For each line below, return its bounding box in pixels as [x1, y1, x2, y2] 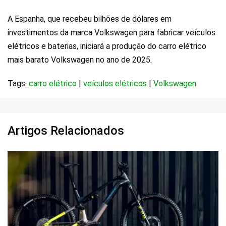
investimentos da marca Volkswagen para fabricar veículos [8, 27, 215, 37]
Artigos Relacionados [8, 123, 124, 138]
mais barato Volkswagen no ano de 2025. [8, 54, 152, 65]
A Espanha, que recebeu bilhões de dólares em [8, 14, 172, 24]
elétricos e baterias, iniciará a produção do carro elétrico [8, 41, 206, 51]
